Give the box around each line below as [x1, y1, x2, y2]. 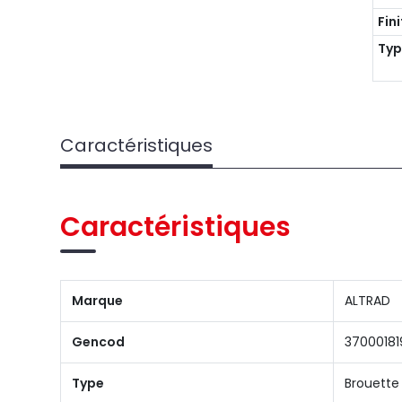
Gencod [72, 333, 126, 351]
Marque [72, 292, 124, 310]
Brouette [345, 374, 400, 392]
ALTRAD [345, 292, 391, 310]
